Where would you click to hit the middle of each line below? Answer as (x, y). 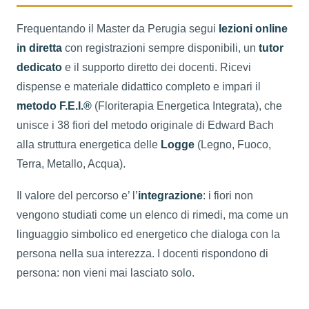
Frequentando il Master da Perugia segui (118, 28)
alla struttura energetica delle (89, 144)
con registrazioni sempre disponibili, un (160, 48)
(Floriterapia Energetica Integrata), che (187, 106)
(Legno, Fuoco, (233, 144)
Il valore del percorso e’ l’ (77, 195)
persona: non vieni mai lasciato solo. (106, 272)
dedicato (39, 67)
